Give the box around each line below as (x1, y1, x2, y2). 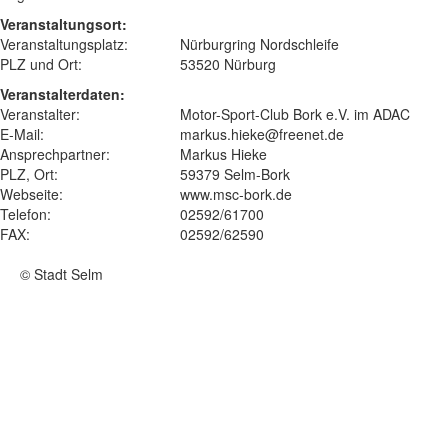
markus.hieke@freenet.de (180, 124, 344, 144)
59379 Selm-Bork (180, 164, 290, 184)
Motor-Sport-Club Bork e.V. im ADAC (180, 104, 410, 124)
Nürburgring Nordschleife (180, 34, 339, 54)
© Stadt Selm (20, 264, 103, 284)
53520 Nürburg (180, 54, 276, 74)
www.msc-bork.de (180, 184, 292, 204)
